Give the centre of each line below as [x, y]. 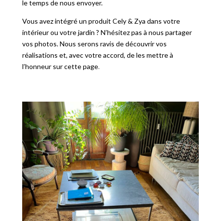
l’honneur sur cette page [60, 67]
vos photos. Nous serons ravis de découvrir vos [94, 44]
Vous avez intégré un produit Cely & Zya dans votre [101, 21]
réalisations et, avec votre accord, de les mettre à [97, 55]
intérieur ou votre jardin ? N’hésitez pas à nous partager [107, 33]
